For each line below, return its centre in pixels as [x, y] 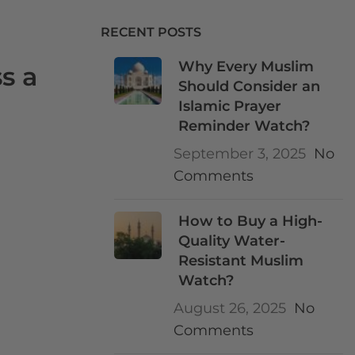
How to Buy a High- [251, 221]
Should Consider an [250, 86]
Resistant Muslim [241, 261]
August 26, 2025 [230, 308]
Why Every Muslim [246, 67]
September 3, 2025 [240, 154]
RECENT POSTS [151, 32]
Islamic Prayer [230, 106]
